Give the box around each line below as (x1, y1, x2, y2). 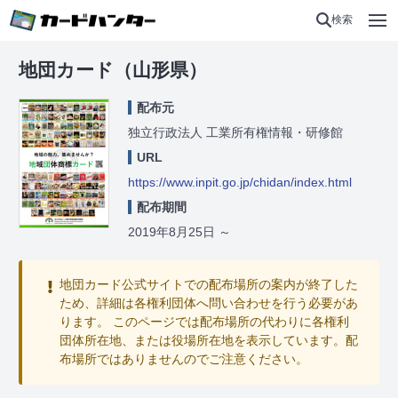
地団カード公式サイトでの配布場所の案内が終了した (59, 277, 358, 291)
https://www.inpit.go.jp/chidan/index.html (128, 174, 352, 189)
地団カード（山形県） (19, 59, 207, 80)
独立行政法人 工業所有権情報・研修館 (128, 124, 343, 139)
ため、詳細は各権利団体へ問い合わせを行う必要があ (59, 296, 358, 310)
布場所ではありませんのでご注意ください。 (59, 352, 308, 366)
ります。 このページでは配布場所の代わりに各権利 (59, 314, 349, 329)
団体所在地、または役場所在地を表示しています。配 (59, 333, 358, 347)
